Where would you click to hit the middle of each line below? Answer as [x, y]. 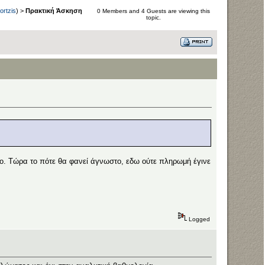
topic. [153, 17]
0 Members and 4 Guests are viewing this [153, 11]
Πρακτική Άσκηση [54, 11]
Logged [198, 219]
